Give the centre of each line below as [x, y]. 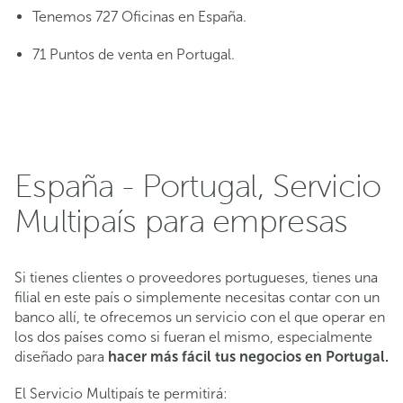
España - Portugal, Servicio [198, 186]
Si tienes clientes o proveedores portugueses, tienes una [196, 277]
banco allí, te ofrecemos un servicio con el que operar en [200, 317]
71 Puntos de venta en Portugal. [134, 54]
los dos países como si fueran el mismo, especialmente [193, 336]
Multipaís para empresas [181, 221]
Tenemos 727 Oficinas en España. [139, 16]
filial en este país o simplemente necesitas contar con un [197, 297]
